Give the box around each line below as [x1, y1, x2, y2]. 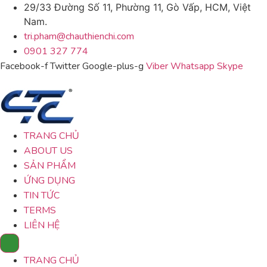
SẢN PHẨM [24, 159, 76, 172]
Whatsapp [170, 60, 215, 73]
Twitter [50, 60, 80, 73]
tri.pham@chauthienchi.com [24, 30, 134, 43]
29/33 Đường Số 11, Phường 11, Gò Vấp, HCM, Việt [24, 1, 251, 13]
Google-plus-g [82, 60, 144, 73]
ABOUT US [24, 144, 73, 157]
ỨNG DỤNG [24, 174, 75, 187]
